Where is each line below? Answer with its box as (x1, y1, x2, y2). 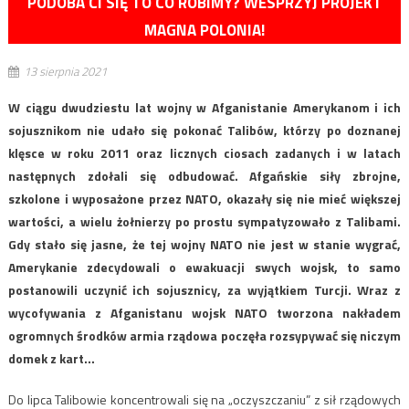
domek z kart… (7, 349, 95, 369)
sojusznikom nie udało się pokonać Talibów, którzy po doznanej (7, 121, 402, 141)
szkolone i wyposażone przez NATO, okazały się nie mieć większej (7, 189, 402, 209)
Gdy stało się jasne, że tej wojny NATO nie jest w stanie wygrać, (7, 235, 402, 255)
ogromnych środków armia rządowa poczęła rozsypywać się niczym (7, 326, 402, 346)
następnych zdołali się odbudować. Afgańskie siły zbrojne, (7, 166, 402, 186)
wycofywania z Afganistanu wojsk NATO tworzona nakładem (7, 303, 402, 323)
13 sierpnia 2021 (23, 62, 107, 81)
